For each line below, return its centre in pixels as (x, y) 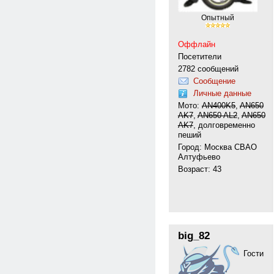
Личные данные (222, 93)
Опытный (217, 18)
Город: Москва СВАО (217, 147)
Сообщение (214, 81)
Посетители (199, 57)
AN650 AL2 (217, 115)
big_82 (194, 235)
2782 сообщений (208, 69)
